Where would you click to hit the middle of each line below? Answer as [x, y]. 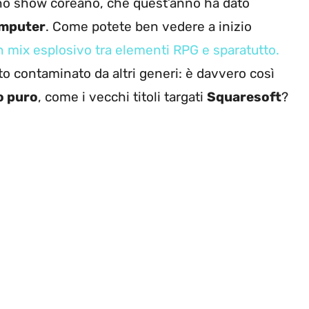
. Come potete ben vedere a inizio [149, 26]
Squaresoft [244, 97]
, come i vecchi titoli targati [122, 97]
